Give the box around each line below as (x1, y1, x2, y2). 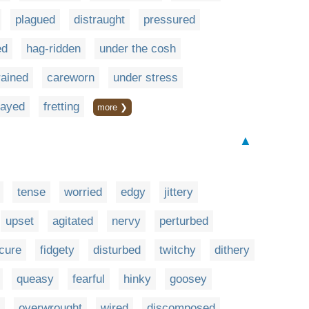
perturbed (159, 214, 208, 228)
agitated (52, 214, 93, 228)
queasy (17, 272, 54, 286)
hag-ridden (26, 41, 81, 55)
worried (64, 185, 102, 199)
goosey (170, 272, 207, 286)
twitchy (159, 243, 196, 257)
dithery (215, 243, 250, 257)
